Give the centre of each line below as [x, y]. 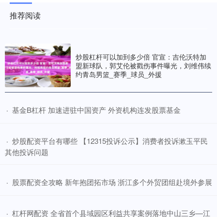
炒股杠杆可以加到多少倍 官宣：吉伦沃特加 [141, 57]
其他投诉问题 [27, 152]
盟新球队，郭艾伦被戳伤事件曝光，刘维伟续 [143, 66]
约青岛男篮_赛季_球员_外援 [119, 74]
